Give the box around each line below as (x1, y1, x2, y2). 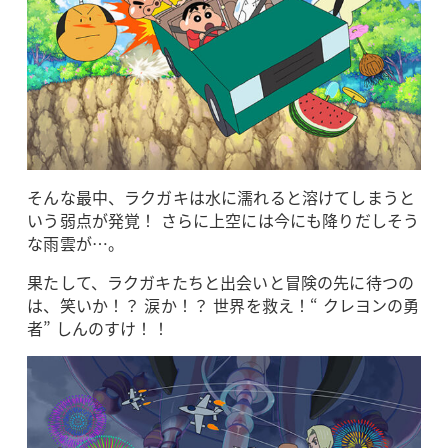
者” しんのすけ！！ (27, 315, 169, 340)
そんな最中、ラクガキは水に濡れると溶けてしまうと (27, 184, 416, 209)
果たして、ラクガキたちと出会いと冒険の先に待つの (27, 269, 415, 294)
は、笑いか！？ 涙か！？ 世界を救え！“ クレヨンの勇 (27, 292, 420, 317)
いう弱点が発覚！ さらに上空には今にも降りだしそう (27, 207, 420, 232)
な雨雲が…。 (27, 230, 125, 255)
